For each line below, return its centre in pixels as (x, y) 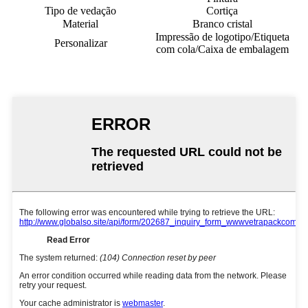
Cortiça (222, 10)
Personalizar (80, 43)
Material (80, 23)
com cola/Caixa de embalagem (222, 49)
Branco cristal (222, 23)
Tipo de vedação (80, 10)
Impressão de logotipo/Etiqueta (222, 36)
